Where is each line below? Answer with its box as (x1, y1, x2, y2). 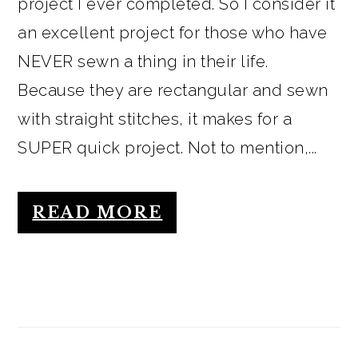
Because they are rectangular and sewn (18, 81, 328, 101)
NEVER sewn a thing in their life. (18, 52, 268, 72)
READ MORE (32, 203, 163, 223)
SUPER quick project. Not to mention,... (18, 138, 317, 158)
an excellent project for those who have (18, 23, 328, 43)
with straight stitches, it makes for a (18, 109, 292, 129)
